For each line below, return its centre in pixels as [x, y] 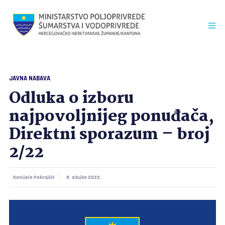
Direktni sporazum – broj [109, 135]
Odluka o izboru [71, 99]
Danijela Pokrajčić [34, 177]
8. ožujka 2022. [84, 177]
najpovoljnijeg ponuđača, [111, 117]
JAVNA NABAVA [29, 78]
